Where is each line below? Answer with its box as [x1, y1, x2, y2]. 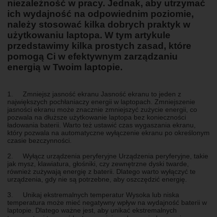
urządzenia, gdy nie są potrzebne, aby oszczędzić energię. [7, 175, 187, 183]
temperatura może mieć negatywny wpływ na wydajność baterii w [7, 199, 207, 206]
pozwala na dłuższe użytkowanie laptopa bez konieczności [7, 113, 186, 121]
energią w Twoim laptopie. [7, 62, 123, 72]
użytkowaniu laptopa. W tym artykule [7, 30, 170, 40]
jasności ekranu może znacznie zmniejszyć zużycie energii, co [7, 106, 197, 113]
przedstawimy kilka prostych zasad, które [7, 41, 191, 51]
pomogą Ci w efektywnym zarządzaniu [7, 51, 178, 62]
